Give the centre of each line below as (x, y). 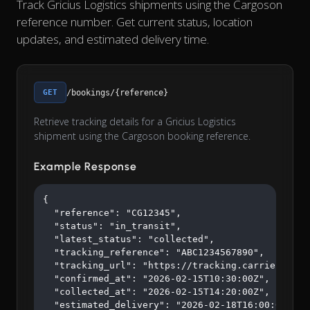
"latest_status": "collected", (129, 239)
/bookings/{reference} (117, 92)
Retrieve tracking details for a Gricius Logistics (135, 122)
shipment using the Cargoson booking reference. (142, 136)
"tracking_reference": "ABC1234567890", (154, 253)
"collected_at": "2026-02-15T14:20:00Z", (156, 292)
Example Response (86, 167)
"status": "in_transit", (112, 226)
